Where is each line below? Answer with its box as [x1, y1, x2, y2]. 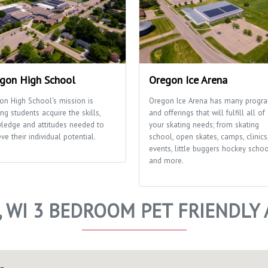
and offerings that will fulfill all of [149, 108, 265, 118]
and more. [149, 156, 184, 166]
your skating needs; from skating [149, 120, 259, 130]
